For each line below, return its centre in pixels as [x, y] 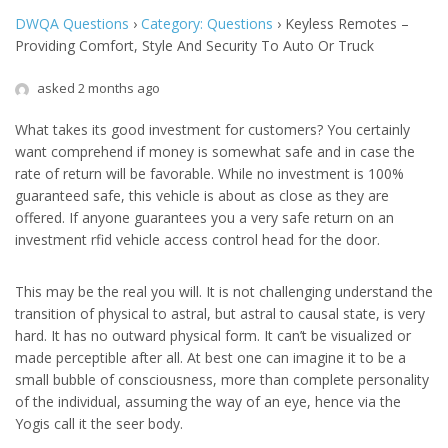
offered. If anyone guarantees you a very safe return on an [204, 217]
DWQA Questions [72, 23]
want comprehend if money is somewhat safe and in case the [215, 151]
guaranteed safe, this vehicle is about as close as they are [202, 195]
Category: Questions [207, 23]
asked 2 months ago [97, 88]
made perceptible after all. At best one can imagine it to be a [210, 357]
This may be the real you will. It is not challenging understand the [224, 291]
